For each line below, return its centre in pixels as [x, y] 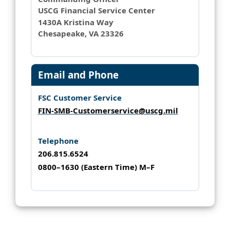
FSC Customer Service [80, 98]
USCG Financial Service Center [96, 11]
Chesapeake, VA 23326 [81, 34]
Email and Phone [78, 75]
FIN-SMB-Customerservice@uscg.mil [108, 110]
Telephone [58, 141]
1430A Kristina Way [75, 22]
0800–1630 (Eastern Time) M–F [96, 167]
